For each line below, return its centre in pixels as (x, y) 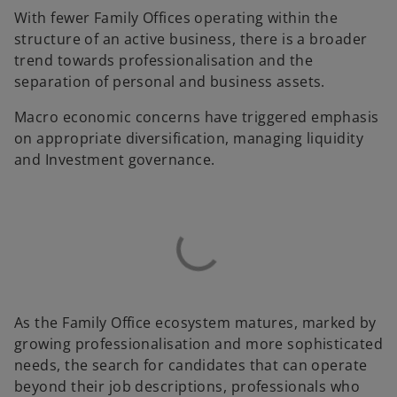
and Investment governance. (115, 160)
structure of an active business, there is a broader (191, 39)
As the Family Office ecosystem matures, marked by (195, 323)
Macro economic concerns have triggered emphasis (197, 117)
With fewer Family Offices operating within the (176, 18)
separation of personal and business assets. (170, 82)
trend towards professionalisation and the (164, 61)
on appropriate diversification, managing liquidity (189, 139)
